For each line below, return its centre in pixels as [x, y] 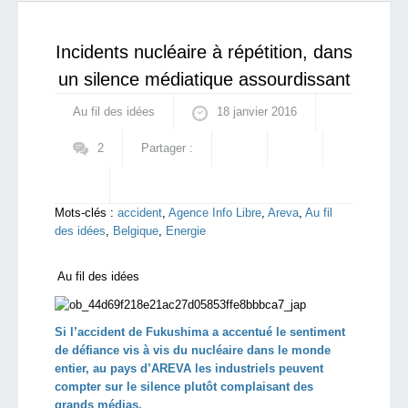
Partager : [167, 148]
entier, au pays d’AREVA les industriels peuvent [189, 368]
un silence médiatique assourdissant [204, 79]
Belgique [136, 231]
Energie [186, 231]
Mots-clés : [84, 213]
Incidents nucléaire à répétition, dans [204, 52]
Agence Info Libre [215, 213]
